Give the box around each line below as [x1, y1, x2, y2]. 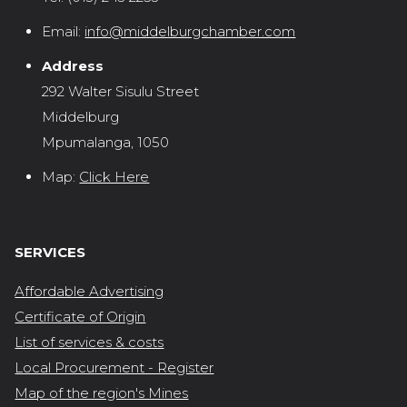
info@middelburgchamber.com [84, 22, 296, 40]
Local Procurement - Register [15, 358, 214, 376]
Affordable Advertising [15, 282, 164, 300]
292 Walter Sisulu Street [42, 82, 200, 100]
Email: [42, 22, 82, 40]
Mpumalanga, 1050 [42, 133, 170, 151]
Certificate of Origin [15, 307, 146, 325]
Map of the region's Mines [15, 383, 189, 402]
